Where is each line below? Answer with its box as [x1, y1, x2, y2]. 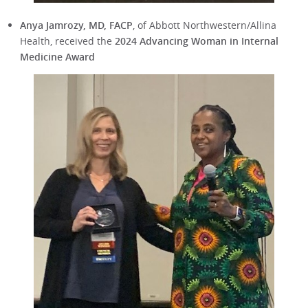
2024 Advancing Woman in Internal [114, 34, 278, 47]
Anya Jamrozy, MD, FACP [19, 18, 133, 32]
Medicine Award [19, 49, 95, 63]
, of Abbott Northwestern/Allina [132, 18, 276, 32]
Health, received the [19, 34, 115, 47]
